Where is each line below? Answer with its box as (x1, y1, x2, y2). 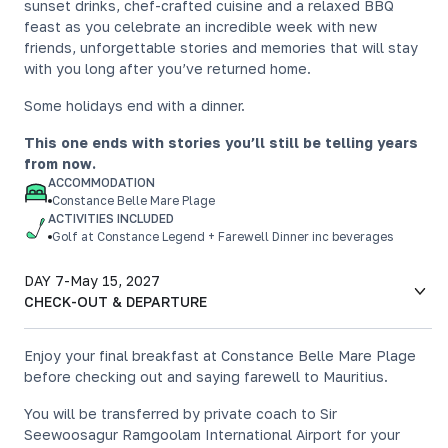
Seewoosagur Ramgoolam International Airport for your (24, 426, 400, 443)
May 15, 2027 (70, 272, 160, 289)
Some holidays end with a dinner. (24, 97, 245, 114)
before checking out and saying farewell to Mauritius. (24, 368, 388, 385)
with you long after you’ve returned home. (24, 60, 311, 77)
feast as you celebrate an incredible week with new (24, 18, 377, 35)
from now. (24, 155, 96, 172)
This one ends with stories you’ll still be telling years (24, 134, 418, 151)
